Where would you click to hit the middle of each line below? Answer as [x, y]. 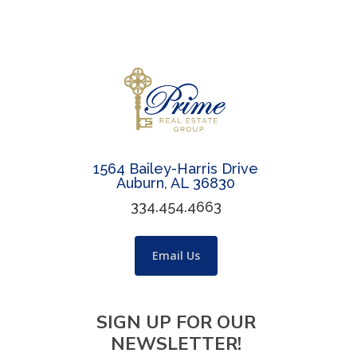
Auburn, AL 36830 [176, 183]
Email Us [176, 256]
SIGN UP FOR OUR [176, 323]
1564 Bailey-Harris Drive [176, 169]
